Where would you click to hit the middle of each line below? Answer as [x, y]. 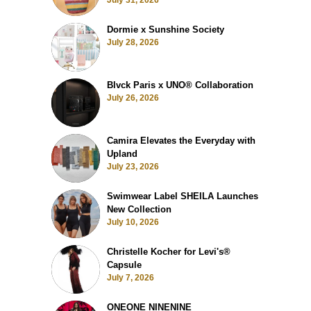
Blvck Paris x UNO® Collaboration [180, 85]
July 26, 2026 [133, 98]
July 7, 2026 [131, 278]
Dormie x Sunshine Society [166, 30]
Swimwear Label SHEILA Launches [183, 196]
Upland [122, 154]
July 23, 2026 [133, 167]
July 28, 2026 [133, 43]
